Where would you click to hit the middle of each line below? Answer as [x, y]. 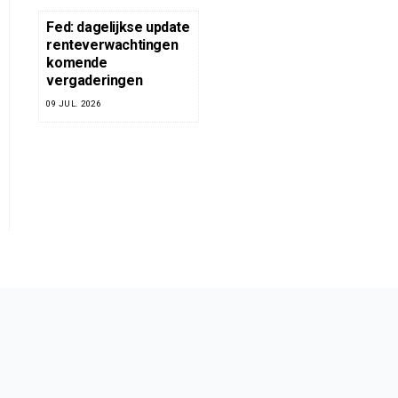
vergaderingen [95, 81]
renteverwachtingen [112, 45]
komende [77, 63]
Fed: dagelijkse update [118, 28]
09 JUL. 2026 [74, 104]
